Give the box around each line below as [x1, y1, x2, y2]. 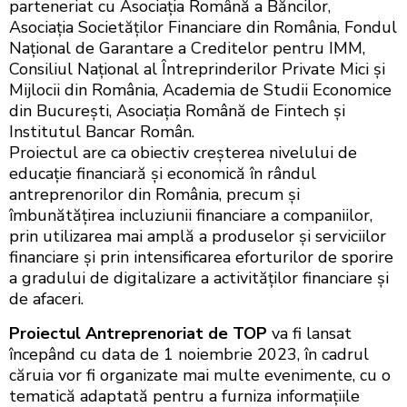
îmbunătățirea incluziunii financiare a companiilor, [9, 204, 372, 227]
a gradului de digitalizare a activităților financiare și [9, 267, 389, 290]
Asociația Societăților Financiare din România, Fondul [9, 16, 397, 39]
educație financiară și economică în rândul [9, 163, 316, 185]
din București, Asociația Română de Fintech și [9, 100, 345, 123]
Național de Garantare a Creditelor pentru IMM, [9, 37, 365, 60]
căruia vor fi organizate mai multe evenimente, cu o [9, 363, 391, 386]
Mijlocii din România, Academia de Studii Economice [9, 79, 392, 102]
